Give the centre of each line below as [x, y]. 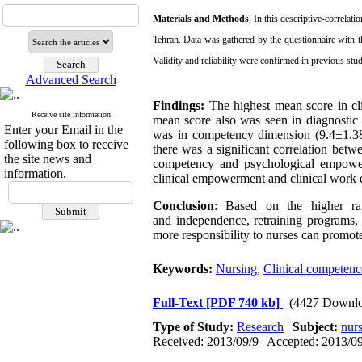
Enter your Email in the [63, 130]
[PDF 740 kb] [243, 303]
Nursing [236, 269]
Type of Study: [195, 327]
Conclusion [183, 206]
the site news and [48, 159]
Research [260, 327]
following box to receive [66, 144]
